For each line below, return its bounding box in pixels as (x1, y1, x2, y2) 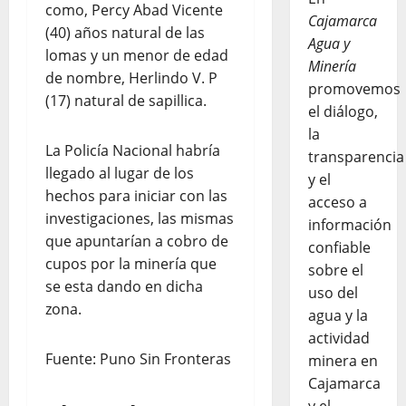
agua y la (307, 305, 368, 326)
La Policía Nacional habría (45, 140, 220, 161)
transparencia (307, 147, 404, 168)
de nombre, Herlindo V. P (45, 68, 217, 89)
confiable (307, 237, 371, 258)
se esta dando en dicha (45, 276, 203, 297)
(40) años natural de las (45, 23, 205, 43)
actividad (307, 328, 370, 349)
